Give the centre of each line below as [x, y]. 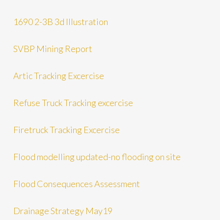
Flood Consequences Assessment [76, 183]
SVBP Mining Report [53, 48]
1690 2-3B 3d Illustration [60, 21]
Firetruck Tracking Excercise [66, 129]
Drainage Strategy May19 [63, 210]
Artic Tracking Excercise [58, 75]
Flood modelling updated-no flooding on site [97, 156]
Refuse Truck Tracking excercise [73, 102]
